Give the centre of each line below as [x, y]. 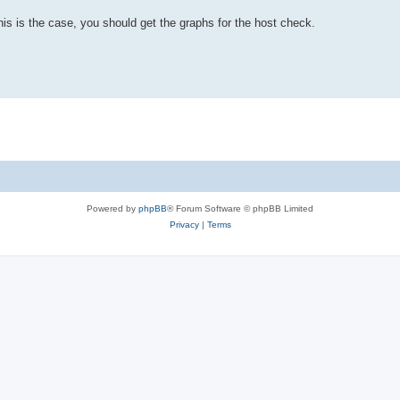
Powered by [112, 208]
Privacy [184, 224]
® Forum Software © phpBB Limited [240, 208]
